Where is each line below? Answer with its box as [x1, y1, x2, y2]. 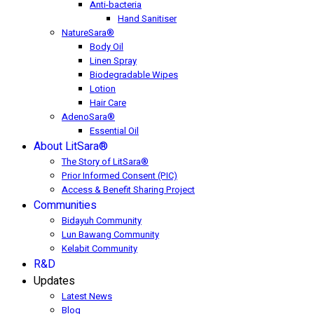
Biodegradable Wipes [90, 68, 178, 82]
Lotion [90, 82, 116, 96]
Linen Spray [90, 54, 137, 68]
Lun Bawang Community [62, 228, 159, 242]
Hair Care [90, 96, 126, 110]
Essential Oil [90, 124, 139, 138]
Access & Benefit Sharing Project [62, 183, 195, 197]
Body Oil [90, 40, 123, 54]
